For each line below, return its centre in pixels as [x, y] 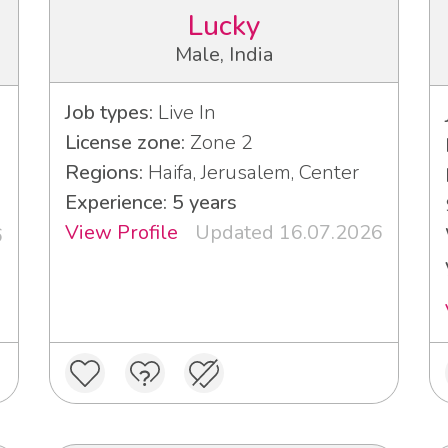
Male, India [224, 55]
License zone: [125, 143]
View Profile [121, 233]
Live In [184, 113]
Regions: [104, 173]
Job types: [109, 113]
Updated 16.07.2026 [289, 233]
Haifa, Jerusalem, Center [251, 173]
